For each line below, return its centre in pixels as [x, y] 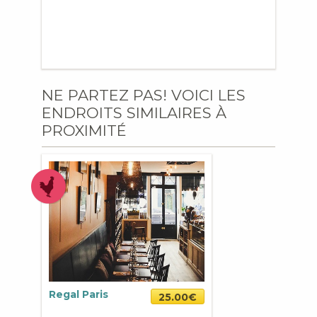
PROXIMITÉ [84, 131]
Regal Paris [79, 295]
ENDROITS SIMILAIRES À [134, 113]
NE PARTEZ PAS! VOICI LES [144, 96]
